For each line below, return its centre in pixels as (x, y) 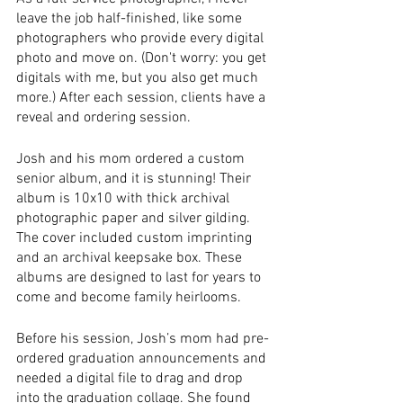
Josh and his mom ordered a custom (132, 159)
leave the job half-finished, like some (131, 18)
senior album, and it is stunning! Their (135, 179)
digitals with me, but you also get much (139, 78)
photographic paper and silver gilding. (135, 218)
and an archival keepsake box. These (131, 258)
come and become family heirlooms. (129, 297)
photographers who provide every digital (142, 38)
